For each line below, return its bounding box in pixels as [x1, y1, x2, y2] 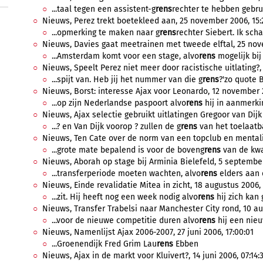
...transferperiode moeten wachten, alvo [52, 168, 201, 178]
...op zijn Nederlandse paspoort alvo [52, 98, 186, 108]
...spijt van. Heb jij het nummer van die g [52, 75, 203, 85]
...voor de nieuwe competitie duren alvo [52, 215, 199, 225]
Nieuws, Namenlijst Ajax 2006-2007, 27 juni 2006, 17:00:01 [42, 227, 254, 237]
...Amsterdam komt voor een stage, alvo [52, 51, 199, 61]
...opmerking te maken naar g [52, 28, 160, 38]
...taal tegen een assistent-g [52, 4, 156, 14]
